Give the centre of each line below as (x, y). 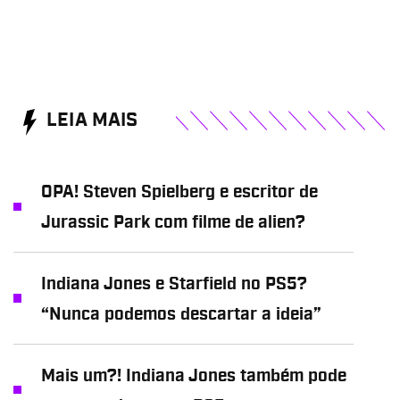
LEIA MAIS (92, 121)
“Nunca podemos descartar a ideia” (181, 314)
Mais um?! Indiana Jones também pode (193, 376)
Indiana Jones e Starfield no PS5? (174, 284)
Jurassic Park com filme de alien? (173, 223)
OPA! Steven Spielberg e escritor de (179, 193)
